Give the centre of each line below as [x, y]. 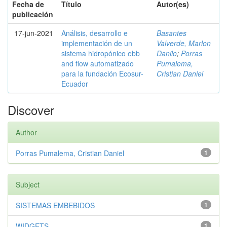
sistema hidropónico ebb [101, 53]
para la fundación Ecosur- [102, 73]
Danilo [167, 53]
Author [26, 132]
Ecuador [75, 84]
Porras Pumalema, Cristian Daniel [70, 153]
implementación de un [97, 43]
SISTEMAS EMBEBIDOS [55, 205]
